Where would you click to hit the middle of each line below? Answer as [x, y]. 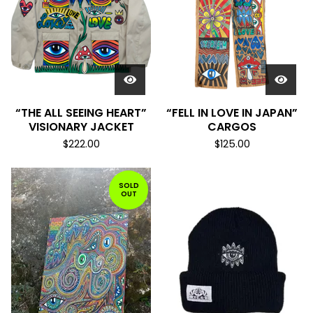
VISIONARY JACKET [81, 127]
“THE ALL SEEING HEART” [81, 113]
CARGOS [232, 127]
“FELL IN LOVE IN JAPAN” [232, 113]
